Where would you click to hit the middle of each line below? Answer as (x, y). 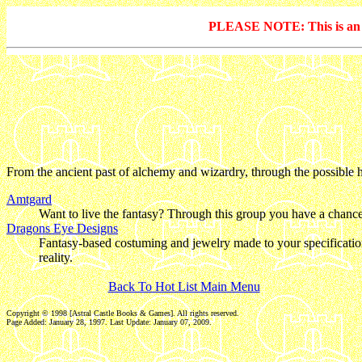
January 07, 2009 (181, 322)
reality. (56, 257)
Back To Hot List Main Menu (184, 286)
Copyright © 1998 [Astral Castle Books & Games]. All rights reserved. (123, 313)
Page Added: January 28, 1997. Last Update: (80, 322)
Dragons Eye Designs (62, 228)
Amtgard (29, 199)
